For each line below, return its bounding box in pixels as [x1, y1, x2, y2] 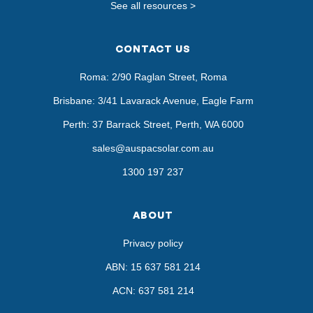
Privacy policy [123, 238, 183, 249]
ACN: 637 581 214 [112, 285, 194, 297]
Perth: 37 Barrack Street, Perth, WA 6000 [62, 119, 244, 131]
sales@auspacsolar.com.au [92, 143, 214, 154]
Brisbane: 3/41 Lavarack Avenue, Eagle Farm [52, 95, 254, 107]
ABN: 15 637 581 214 [105, 261, 201, 273]
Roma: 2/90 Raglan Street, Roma [79, 71, 227, 83]
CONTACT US [115, 43, 191, 55]
